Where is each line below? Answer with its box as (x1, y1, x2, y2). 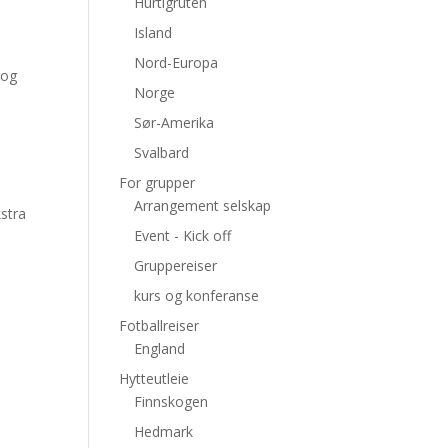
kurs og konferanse (134, 286, 260, 305)
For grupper (119, 173, 196, 192)
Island (134, 23, 173, 42)
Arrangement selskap (134, 196, 272, 215)
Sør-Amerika (134, 113, 215, 132)
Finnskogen (134, 392, 209, 411)
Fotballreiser (119, 316, 200, 335)
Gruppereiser (134, 256, 218, 275)
